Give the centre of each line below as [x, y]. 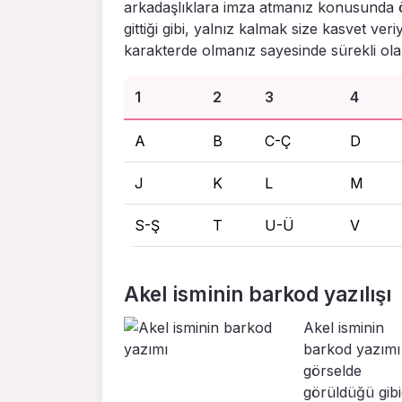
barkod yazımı [352, 350]
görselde [332, 371]
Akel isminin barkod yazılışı [258, 293]
